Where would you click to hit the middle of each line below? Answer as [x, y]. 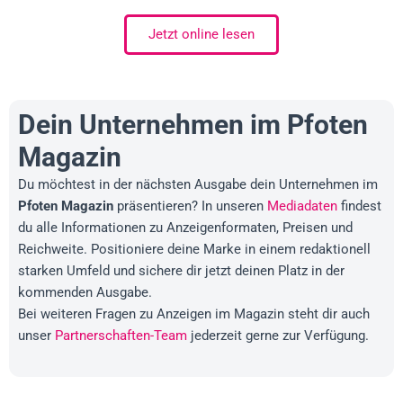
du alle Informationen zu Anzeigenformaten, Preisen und [185, 228]
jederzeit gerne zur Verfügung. [278, 336]
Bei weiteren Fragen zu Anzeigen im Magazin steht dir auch [194, 314]
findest [359, 206]
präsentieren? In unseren [190, 206]
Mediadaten [302, 206]
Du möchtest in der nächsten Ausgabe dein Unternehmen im [198, 185]
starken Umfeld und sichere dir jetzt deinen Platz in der [181, 271]
